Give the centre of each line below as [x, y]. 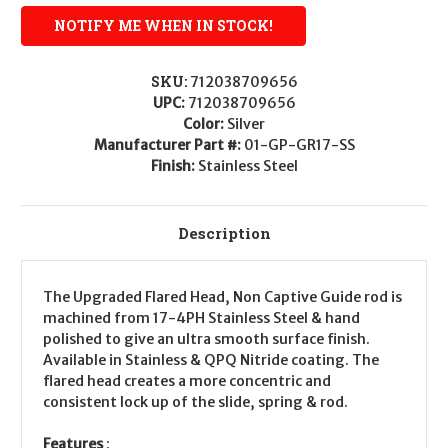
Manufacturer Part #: [168, 145]
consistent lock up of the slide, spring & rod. [195, 402]
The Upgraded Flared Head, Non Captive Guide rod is [222, 297]
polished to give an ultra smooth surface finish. [206, 339]
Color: [205, 124]
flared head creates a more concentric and [187, 381]
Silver [246, 124]
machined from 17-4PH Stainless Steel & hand [201, 318]
